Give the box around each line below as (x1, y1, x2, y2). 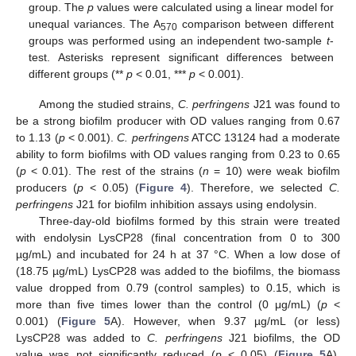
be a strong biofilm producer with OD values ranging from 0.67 (16, 114, 340, 128)
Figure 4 (139, 181, 187, 195)
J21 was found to (250, 98, 341, 111)
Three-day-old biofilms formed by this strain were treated (38, 215, 340, 228)
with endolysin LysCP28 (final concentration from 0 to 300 (16, 231, 340, 245)
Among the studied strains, (38, 98, 178, 111)
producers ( (16, 181, 77, 195)
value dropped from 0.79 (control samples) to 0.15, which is (16, 281, 340, 295)
